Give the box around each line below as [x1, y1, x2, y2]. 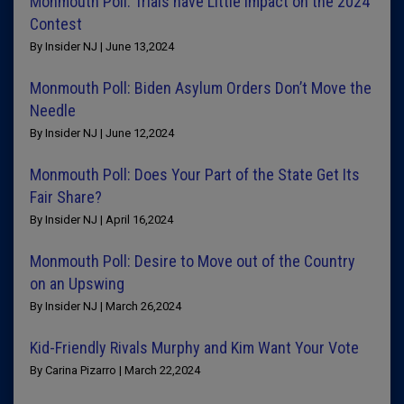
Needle [30, 101, 76, 120]
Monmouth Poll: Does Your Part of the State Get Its [30, 165, 360, 184]
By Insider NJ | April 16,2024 [30, 213, 173, 226]
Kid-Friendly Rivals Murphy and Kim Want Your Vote [30, 338, 359, 357]
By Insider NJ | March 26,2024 [30, 299, 181, 313]
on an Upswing [30, 274, 124, 293]
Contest [30, 14, 82, 33]
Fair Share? [30, 188, 102, 207]
